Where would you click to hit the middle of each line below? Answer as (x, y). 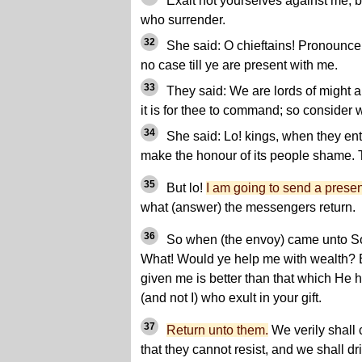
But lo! (185, 188)
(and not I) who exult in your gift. (231, 298)
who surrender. (183, 20)
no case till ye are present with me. (239, 65)
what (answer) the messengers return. (248, 208)
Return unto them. (217, 330)
